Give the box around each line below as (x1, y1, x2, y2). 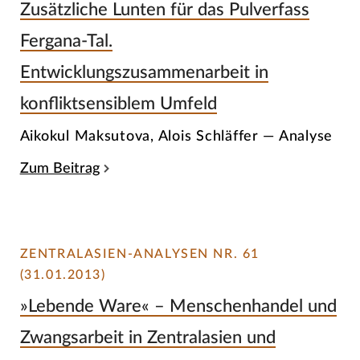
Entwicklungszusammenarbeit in (19, 63, 268, 82)
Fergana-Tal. (19, 32, 112, 51)
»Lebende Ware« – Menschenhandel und (19, 297, 337, 315)
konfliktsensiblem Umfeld (19, 95, 217, 113)
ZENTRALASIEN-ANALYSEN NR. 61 (19, 247, 260, 260)
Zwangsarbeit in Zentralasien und (19, 328, 276, 346)
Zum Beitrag (19, 161, 100, 175)
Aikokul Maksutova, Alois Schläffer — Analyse (19, 128, 333, 144)
